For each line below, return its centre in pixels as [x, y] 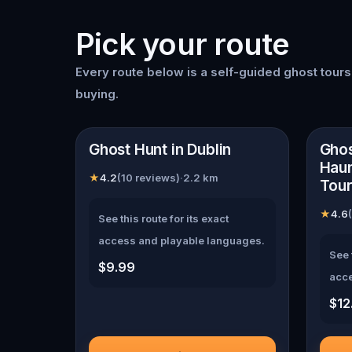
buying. [97, 94]
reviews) [156, 178]
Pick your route [183, 44]
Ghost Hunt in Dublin [160, 150]
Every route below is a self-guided [180, 72]
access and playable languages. [181, 240]
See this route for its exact [163, 218]
